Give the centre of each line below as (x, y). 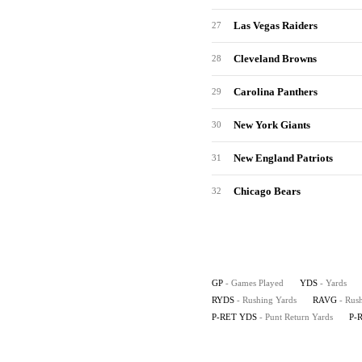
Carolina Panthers (276, 92)
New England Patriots (283, 158)
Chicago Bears (267, 191)
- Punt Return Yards (296, 317)
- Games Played (255, 283)
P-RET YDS (234, 317)
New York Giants (272, 125)
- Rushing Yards (267, 300)
